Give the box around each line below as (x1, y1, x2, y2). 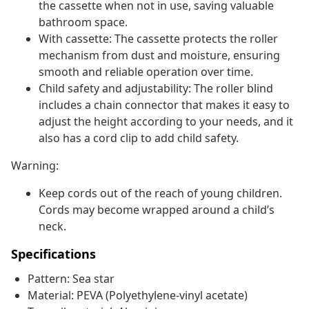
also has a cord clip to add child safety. (39, 130, 239, 146)
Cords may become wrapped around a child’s (39, 202, 275, 218)
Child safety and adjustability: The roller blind (39, 81, 273, 97)
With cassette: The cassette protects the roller (39, 31, 278, 47)
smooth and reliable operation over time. (39, 64, 253, 80)
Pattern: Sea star (28, 271, 114, 287)
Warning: (11, 158, 59, 174)
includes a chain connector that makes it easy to (39, 97, 290, 113)
